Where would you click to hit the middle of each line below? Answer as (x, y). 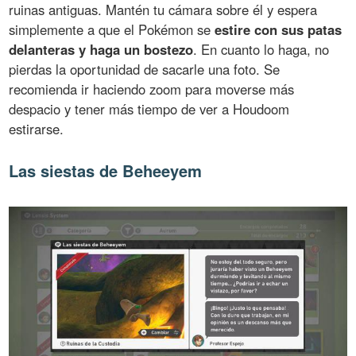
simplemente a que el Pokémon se (112, 29)
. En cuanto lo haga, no (261, 49)
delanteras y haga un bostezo (101, 49)
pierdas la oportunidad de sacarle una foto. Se (145, 69)
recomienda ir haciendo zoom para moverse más (152, 89)
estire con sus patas (279, 29)
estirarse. (37, 128)
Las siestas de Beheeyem (106, 170)
